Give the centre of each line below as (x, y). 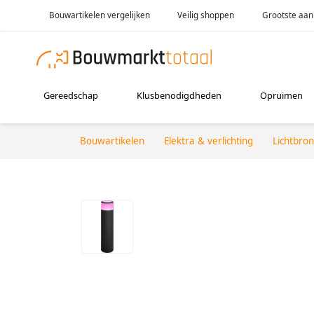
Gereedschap (71, 96)
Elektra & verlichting (209, 141)
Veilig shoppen (206, 15)
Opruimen (282, 96)
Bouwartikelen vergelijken (99, 15)
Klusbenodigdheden (179, 96)
